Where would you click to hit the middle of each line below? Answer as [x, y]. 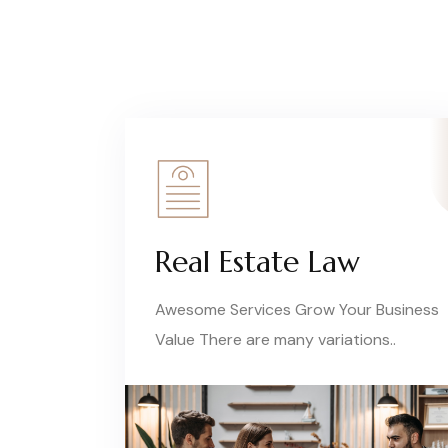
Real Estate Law [257, 261]
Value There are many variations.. [275, 339]
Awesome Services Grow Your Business [297, 309]
